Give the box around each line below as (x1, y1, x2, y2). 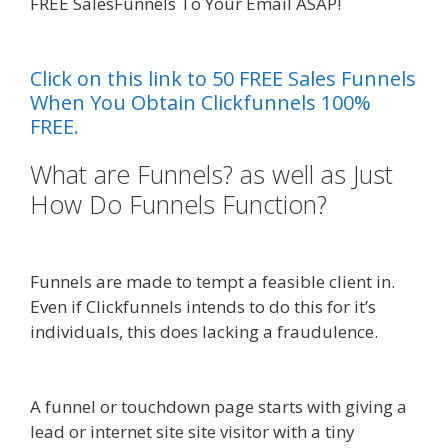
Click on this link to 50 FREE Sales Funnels (30, 64, 416, 92)
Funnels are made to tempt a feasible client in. (30, 269, 395, 293)
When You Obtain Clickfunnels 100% (30, 88, 371, 116)
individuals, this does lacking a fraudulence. (30, 319, 378, 343)
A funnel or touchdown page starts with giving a (30, 395, 407, 419)
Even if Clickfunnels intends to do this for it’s (30, 294, 376, 318)
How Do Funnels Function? (30, 186, 334, 221)
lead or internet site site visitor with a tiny (30, 420, 355, 444)
